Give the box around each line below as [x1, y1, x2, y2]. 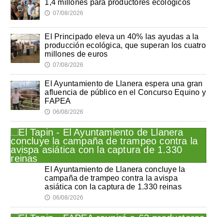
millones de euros [45, 49, 108, 58]
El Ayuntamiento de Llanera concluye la [45, 165, 186, 173]
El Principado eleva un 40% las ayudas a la [45, 32, 199, 41]
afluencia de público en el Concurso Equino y [45, 88, 206, 96]
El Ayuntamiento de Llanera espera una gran [45, 79, 203, 88]
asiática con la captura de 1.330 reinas [45, 182, 182, 191]
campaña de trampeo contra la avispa [45, 173, 178, 182]
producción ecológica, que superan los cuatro [45, 41, 206, 49]
